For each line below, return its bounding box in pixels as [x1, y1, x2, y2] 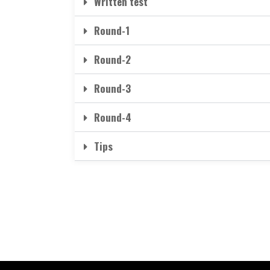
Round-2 [93, 51, 131, 67]
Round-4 [93, 109, 131, 125]
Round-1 [93, 22, 130, 38]
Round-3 [93, 80, 131, 96]
